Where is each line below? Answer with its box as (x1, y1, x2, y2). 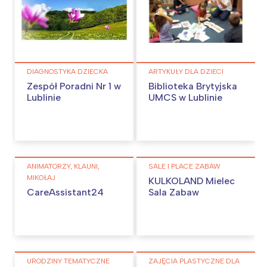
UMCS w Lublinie (148, 91, 222, 103)
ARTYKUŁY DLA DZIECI (148, 67, 223, 76)
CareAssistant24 (27, 186, 104, 198)
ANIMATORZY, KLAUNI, (27, 162, 100, 170)
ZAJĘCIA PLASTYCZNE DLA (148, 256, 240, 265)
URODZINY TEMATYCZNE (27, 256, 110, 265)
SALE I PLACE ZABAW (148, 162, 221, 170)
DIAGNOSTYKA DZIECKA (27, 67, 108, 76)
